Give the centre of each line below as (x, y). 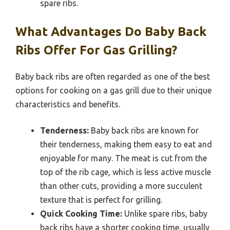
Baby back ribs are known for (144, 130)
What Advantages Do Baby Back (111, 31)
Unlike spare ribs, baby (165, 213)
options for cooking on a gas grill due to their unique (113, 90)
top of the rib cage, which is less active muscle (126, 172)
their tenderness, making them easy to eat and (126, 144)
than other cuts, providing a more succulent (121, 186)
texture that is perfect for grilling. (101, 199)
